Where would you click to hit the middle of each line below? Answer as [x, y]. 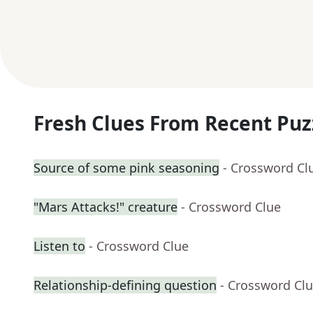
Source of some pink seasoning [126, 168]
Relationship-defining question [125, 285]
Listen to [59, 246]
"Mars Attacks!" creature [105, 207]
